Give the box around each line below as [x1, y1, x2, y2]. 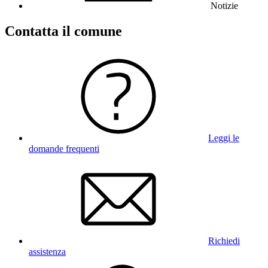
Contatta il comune [5, 23, 122, 39]
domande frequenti [29, 143, 99, 154]
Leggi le [208, 132, 239, 143]
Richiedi [208, 235, 240, 246]
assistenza [29, 246, 66, 257]
